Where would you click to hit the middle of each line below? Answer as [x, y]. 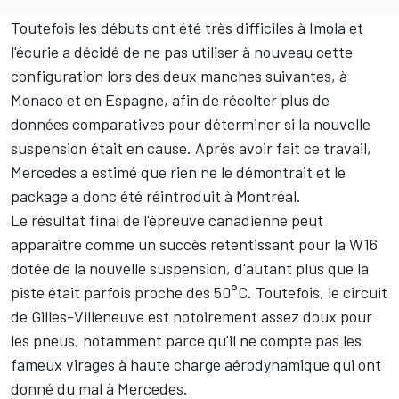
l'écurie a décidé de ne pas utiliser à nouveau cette [182, 52]
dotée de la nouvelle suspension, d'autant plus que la [190, 269]
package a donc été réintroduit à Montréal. [156, 196]
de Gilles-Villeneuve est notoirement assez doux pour [191, 317]
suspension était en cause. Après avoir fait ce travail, [191, 148]
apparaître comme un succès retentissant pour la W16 [194, 244]
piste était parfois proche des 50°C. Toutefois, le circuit [199, 293]
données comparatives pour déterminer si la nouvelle [191, 124]
